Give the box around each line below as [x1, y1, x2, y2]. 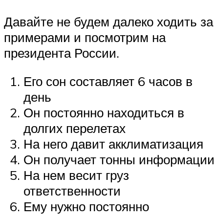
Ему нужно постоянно [23, 198, 149, 214]
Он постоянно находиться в [23, 104, 184, 120]
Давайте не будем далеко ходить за [4, 14, 213, 30]
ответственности [23, 182, 121, 198]
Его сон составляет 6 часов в [23, 73, 193, 89]
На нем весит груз [23, 167, 129, 183]
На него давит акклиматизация [23, 135, 203, 152]
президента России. [4, 45, 119, 61]
